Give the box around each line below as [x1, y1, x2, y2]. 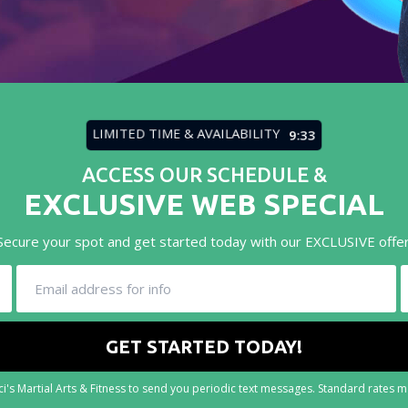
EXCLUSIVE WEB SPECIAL [24, 188, 384, 220]
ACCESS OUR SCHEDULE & [81, 163, 327, 186]
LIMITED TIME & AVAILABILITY [87, 124, 284, 142]
